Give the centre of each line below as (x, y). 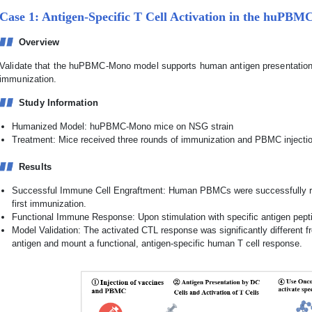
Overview (39, 42)
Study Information (58, 103)
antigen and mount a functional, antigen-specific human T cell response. (157, 244)
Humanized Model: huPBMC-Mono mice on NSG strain (123, 127)
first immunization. (49, 204)
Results (35, 167)
